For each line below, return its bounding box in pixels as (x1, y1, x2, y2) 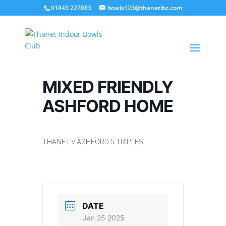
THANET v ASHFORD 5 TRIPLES (42, 138, 143, 146)
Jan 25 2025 (83, 213, 125, 222)
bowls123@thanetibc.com (107, 4, 182, 12)
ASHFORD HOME (42, 96, 173, 116)
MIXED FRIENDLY (42, 77, 173, 97)
